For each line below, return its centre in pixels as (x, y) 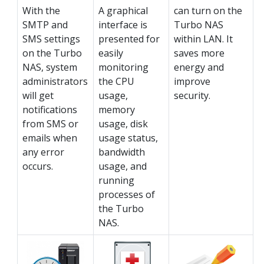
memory (117, 110)
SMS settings (51, 39)
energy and (199, 67)
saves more (199, 53)
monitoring (123, 67)
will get (38, 96)
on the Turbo (52, 53)
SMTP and (45, 25)
